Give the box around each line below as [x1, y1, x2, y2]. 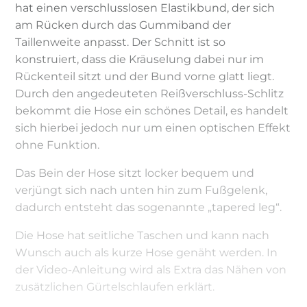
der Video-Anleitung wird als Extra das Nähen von [15, 262, 287, 276]
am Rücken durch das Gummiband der [15, 18, 232, 32]
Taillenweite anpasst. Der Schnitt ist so [15, 35, 226, 49]
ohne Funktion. [15, 138, 100, 151]
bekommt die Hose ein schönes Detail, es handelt [15, 103, 289, 117]
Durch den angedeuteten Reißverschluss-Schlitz [15, 86, 284, 100]
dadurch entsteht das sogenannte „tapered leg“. [15, 200, 282, 214]
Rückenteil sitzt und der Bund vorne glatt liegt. [15, 69, 275, 83]
